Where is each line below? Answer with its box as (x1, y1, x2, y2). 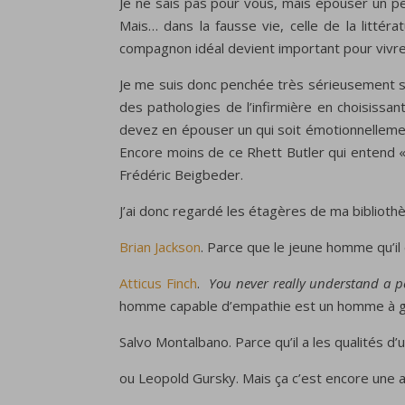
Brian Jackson (119, 238, 201, 256)
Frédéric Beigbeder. (119, 165, 243, 184)
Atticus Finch (119, 274, 197, 292)
